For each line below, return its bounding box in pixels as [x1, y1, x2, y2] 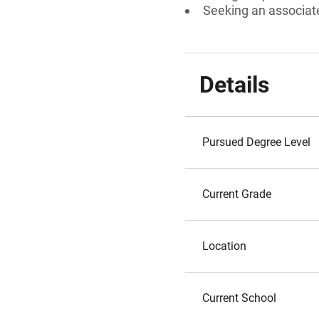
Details [199, 71, 269, 98]
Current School [202, 291, 276, 305]
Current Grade [202, 187, 271, 201]
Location [202, 239, 246, 253]
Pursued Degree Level [202, 135, 310, 149]
